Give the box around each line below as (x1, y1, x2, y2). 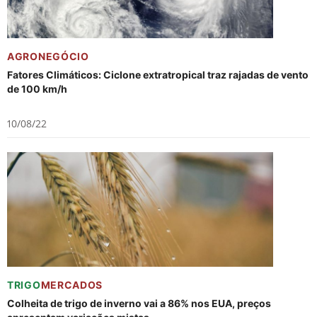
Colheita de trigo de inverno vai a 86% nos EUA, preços (7, 297, 271, 309)
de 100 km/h (7, 83, 67, 95)
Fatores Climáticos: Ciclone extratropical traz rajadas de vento (7, 69, 309, 81)
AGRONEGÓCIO (7, 50, 89, 62)
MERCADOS (40, 279, 103, 291)
